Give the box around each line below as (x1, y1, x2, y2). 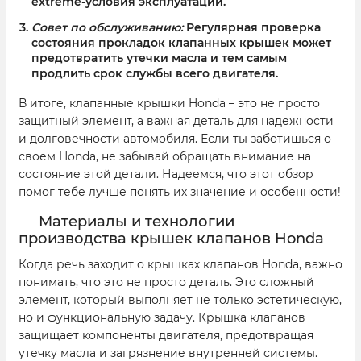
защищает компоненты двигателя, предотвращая (19, 328, 313, 343)
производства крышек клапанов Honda (19, 230, 324, 248)
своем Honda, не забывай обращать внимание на (19, 149, 311, 164)
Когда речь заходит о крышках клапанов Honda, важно (19, 257, 342, 272)
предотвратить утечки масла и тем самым (31, 51, 287, 66)
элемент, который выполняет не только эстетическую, (19, 293, 342, 308)
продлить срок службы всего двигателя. (31, 66, 278, 81)
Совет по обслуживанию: (31, 20, 183, 35)
